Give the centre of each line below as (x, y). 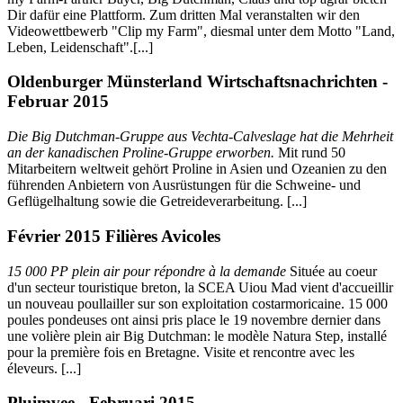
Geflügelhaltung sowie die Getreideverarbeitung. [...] (157, 201)
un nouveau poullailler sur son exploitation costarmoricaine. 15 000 (197, 303)
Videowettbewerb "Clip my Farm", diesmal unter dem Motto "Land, (201, 31)
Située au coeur (331, 271)
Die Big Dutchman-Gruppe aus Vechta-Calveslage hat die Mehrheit (200, 137)
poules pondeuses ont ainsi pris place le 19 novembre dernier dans (194, 319)
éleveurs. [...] (44, 368)
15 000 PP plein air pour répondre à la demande (147, 271)
